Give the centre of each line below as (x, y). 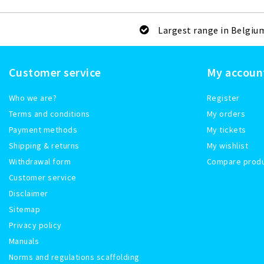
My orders (226, 114)
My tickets (227, 130)
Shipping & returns (44, 146)
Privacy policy (35, 225)
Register (223, 98)
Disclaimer (29, 194)
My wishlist (228, 146)
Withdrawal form (40, 162)
